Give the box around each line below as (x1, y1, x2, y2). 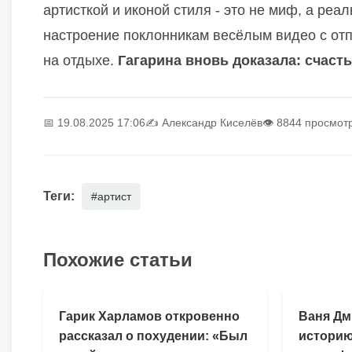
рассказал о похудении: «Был (59, 329, 247, 343)
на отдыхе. (43, 53, 118, 69)
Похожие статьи (43, 249, 192, 271)
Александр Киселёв (162, 116, 262, 130)
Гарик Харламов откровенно (59, 310, 240, 324)
